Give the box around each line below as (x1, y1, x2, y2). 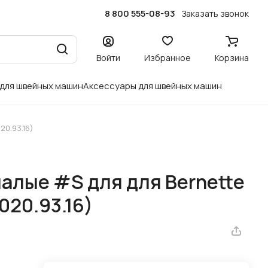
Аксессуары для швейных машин (83, 80, 222, 92)
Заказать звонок (182, 7, 249, 19)
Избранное (144, 51, 191, 63)
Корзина (215, 51, 249, 63)
